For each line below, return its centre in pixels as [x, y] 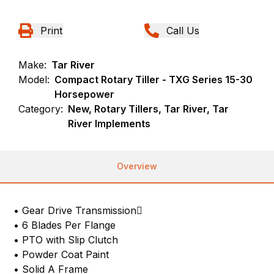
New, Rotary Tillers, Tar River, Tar [149, 109]
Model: [34, 79]
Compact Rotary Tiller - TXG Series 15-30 [154, 79]
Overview [137, 166]
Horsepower [85, 94]
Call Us [183, 30]
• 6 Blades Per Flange [65, 225]
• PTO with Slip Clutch [66, 239]
